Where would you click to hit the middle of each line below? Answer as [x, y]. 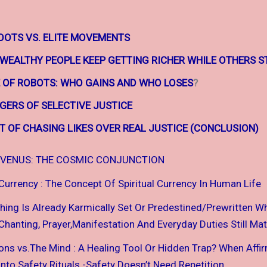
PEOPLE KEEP [75, 60]
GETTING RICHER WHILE [162, 60]
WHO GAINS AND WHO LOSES [126, 83]
